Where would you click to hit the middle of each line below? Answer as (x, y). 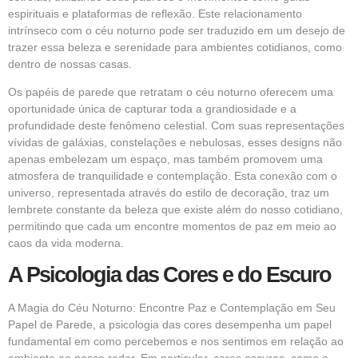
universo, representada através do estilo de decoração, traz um (169, 193)
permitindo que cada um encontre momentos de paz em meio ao (172, 227)
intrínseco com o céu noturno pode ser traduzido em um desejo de (177, 30)
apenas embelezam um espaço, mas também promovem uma (165, 159)
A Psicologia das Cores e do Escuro (169, 274)
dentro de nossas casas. (70, 64)
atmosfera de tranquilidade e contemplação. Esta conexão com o (173, 176)
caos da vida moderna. (66, 243)
